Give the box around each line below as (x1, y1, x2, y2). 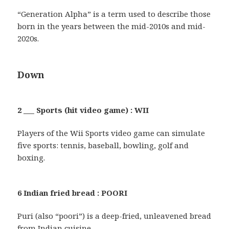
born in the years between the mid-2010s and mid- (17, 20, 206, 31)
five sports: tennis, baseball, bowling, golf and (17, 140, 189, 150)
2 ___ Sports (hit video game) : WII (17, 104, 149, 115)
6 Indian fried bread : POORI (17, 187, 128, 198)
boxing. (17, 152, 45, 163)
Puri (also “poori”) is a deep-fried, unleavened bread (17, 210, 212, 221)
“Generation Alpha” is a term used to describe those (17, 8, 211, 19)
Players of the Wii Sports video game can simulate (17, 127, 205, 138)
